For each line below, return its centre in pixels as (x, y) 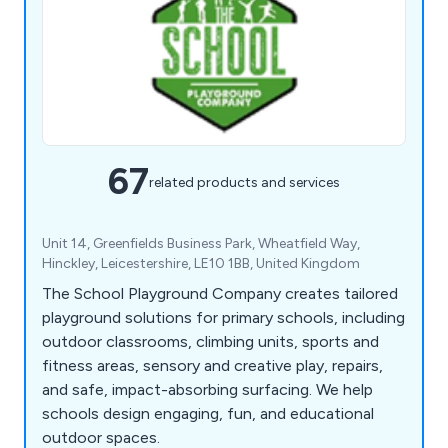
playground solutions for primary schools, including (223, 318)
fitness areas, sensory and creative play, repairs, (212, 366)
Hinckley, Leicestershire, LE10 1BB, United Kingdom (201, 264)
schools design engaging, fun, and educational (208, 414)
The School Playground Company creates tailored (220, 294)
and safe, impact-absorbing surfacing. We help (207, 390)
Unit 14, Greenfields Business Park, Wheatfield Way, (201, 244)
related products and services (244, 182)
